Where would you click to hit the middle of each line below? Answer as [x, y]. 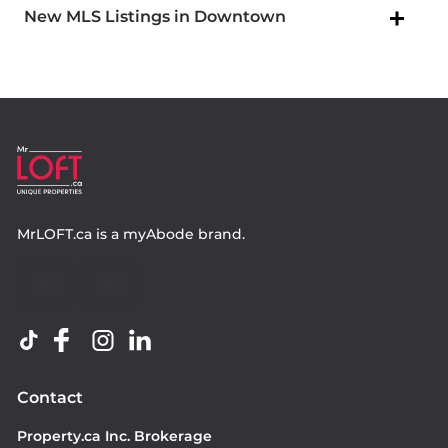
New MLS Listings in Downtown [155, 17]
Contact [50, 398]
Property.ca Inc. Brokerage [114, 436]
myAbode [158, 234]
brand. [219, 234]
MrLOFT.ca [54, 234]
